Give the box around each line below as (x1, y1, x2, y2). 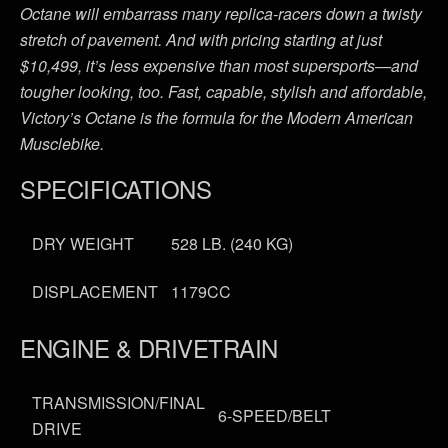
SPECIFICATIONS (20, 171, 212, 207)
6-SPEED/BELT (218, 404, 331, 428)
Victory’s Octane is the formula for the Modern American (20, 106, 413, 130)
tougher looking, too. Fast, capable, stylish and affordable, (20, 80, 427, 104)
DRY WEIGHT (32, 232, 134, 256)
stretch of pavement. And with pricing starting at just (20, 28, 382, 52)
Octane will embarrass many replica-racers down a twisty (20, 2, 422, 26)
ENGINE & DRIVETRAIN (20, 330, 278, 366)
